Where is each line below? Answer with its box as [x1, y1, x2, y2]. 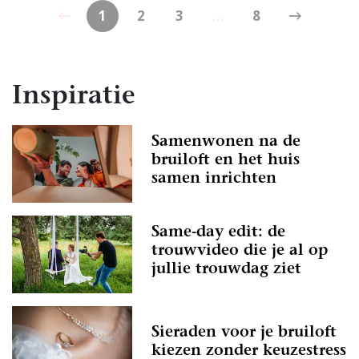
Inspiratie [12, 84, 135, 111]
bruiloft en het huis [151, 153, 300, 169]
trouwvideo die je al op [151, 244, 328, 260]
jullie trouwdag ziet [151, 262, 301, 278]
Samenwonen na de [151, 135, 301, 151]
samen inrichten [151, 171, 276, 188]
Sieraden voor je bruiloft [151, 325, 337, 341]
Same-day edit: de [151, 225, 285, 241]
